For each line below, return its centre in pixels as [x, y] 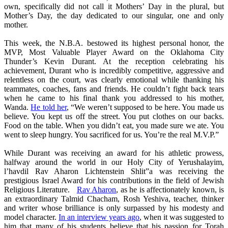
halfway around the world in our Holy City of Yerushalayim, [114, 162]
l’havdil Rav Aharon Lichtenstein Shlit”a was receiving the [114, 172]
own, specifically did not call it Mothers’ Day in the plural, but [114, 7]
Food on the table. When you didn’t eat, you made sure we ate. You [114, 126]
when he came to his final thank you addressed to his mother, [114, 98]
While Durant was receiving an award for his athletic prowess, [114, 153]
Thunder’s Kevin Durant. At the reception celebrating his [114, 62]
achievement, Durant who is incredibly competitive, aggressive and [114, 71]
